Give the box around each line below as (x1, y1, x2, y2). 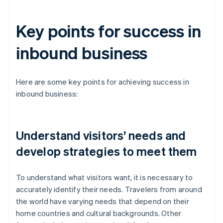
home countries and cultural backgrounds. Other (16, 208, 182, 219)
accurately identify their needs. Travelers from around (16, 184, 202, 195)
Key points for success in (16, 20, 201, 42)
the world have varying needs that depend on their (16, 196, 189, 207)
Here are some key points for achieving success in (16, 77, 189, 87)
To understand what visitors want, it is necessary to (16, 172, 193, 183)
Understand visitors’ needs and (16, 127, 186, 143)
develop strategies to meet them (16, 143, 197, 159)
